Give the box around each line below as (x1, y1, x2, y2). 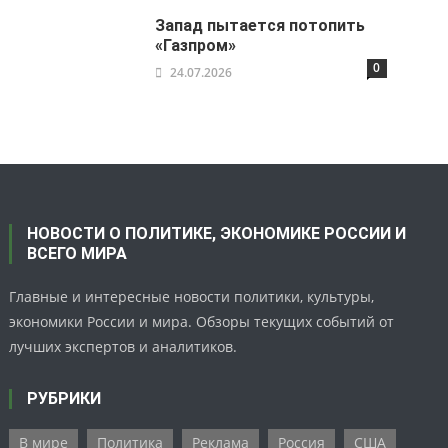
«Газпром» (155, 36, 237, 56)
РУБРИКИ (27, 389, 102, 409)
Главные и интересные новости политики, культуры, (9, 287, 375, 307)
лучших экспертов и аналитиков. (9, 337, 238, 357)
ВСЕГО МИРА (27, 244, 128, 264)
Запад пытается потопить (155, 16, 366, 36)
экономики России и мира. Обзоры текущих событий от (9, 312, 395, 332)
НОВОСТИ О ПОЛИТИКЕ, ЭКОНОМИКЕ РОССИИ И (27, 224, 407, 244)
